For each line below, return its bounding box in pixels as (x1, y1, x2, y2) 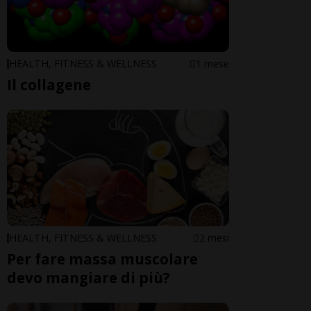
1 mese (196, 56, 229, 70)
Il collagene (7, 74, 91, 94)
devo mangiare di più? (7, 268, 170, 288)
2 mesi (199, 231, 229, 245)
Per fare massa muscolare (7, 249, 198, 269)
